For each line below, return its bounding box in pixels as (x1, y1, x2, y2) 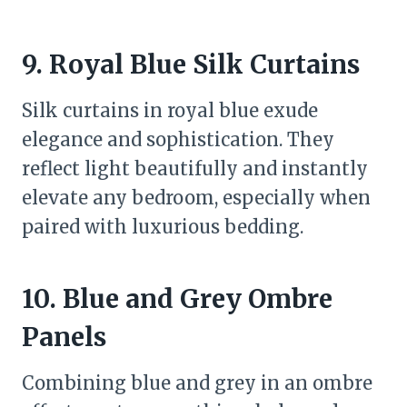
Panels (22, 321, 106, 353)
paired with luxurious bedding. (22, 215, 303, 238)
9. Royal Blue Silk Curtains (22, 48, 360, 81)
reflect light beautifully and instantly (22, 157, 368, 180)
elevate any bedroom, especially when (22, 186, 371, 209)
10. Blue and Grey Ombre (22, 283, 333, 315)
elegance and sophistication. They (22, 128, 334, 151)
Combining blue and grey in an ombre (22, 372, 372, 394)
